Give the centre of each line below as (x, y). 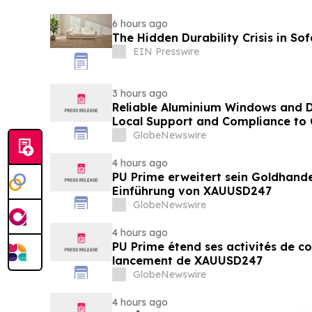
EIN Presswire (166, 51)
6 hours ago (140, 23)
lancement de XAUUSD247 (187, 260)
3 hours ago (140, 93)
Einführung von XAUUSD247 (192, 190)
